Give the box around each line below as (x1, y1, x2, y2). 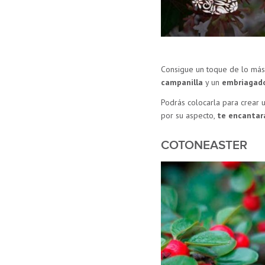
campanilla (160, 77, 203, 88)
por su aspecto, (160, 110, 217, 121)
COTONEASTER (160, 138, 247, 153)
